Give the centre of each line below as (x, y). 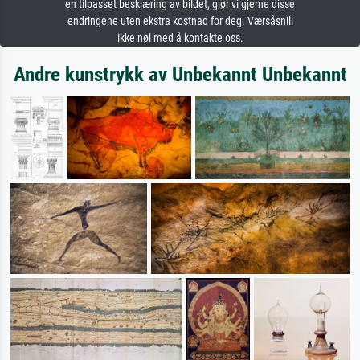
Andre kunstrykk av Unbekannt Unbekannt (180, 75)
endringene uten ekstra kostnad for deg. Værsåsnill (180, 22)
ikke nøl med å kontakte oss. (180, 39)
